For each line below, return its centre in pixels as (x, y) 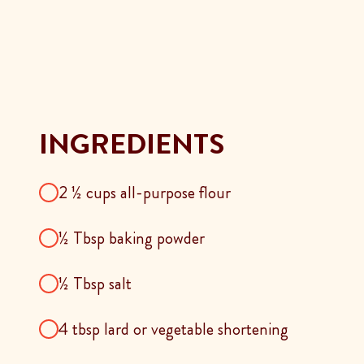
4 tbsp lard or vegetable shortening (173, 329)
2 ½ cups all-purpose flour (145, 192)
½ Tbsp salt (95, 283)
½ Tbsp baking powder (132, 238)
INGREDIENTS (132, 143)
